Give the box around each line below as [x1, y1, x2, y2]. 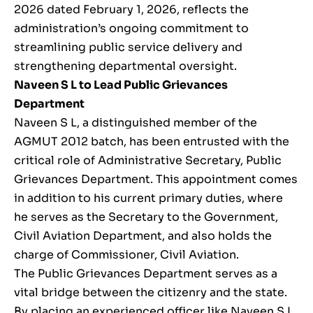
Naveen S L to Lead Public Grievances [14, 78, 228, 93]
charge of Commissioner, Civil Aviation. [14, 247, 239, 263]
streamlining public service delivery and [14, 40, 242, 55]
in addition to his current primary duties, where [14, 191, 283, 206]
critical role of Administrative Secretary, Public [14, 153, 282, 168]
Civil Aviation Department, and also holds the [14, 228, 272, 244]
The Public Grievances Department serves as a [14, 266, 277, 282]
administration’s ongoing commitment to [14, 21, 249, 36]
